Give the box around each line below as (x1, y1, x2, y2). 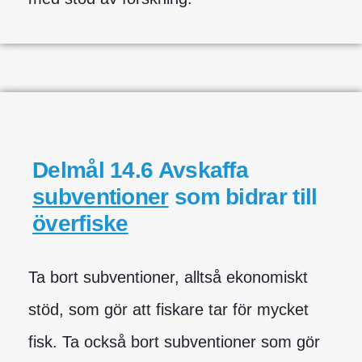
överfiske (32, 210, 128, 236)
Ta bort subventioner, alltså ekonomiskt (28, 267, 308, 286)
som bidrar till (168, 183, 318, 209)
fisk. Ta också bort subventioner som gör (28, 332, 320, 351)
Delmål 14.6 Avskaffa (32, 157, 249, 183)
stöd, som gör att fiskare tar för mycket (28, 300, 309, 318)
